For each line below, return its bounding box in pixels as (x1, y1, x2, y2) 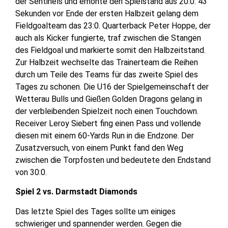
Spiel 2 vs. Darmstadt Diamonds (15, 187, 137, 197)
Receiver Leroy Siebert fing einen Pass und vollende (15, 119, 201, 129)
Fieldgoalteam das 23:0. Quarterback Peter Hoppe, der (15, 21, 211, 31)
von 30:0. (15, 167, 47, 178)
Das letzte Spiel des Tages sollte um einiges (15, 206, 176, 216)
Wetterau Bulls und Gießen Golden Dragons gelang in (15, 94, 202, 104)
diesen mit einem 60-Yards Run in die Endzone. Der (15, 131, 194, 141)
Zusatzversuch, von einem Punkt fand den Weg (15, 143, 183, 153)
